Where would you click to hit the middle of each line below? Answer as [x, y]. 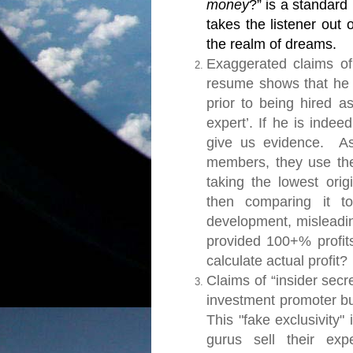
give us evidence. [265, 143]
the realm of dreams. [273, 44]
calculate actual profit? [277, 261]
